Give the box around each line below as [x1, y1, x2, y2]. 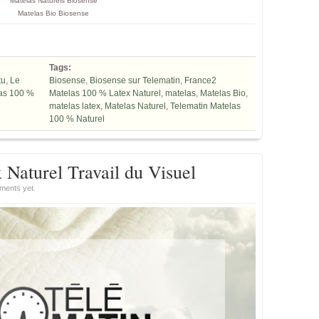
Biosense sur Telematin [90, 75, 180, 85]
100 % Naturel [49, 113, 105, 124]
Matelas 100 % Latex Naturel [49, 88, 161, 98]
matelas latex [49, 100, 100, 111]
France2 [184, 75, 216, 85]
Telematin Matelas [170, 100, 241, 111]
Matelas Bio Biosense [18, 9, 89, 17]
